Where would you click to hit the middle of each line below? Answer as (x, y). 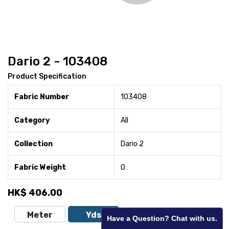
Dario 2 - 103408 (58, 61)
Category (32, 120)
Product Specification (47, 76)
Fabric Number (42, 97)
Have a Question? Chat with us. (162, 218)
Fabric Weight (40, 167)
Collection (33, 144)
